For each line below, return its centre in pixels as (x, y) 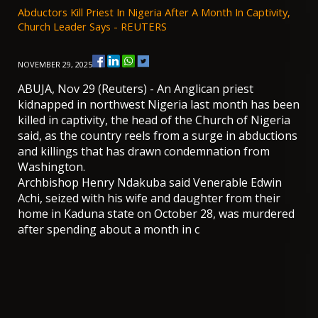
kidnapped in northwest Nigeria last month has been (159, 104)
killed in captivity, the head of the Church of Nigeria (154, 120)
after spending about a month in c (109, 229)
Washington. (51, 166)
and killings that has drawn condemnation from (144, 151)
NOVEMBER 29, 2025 (55, 64)
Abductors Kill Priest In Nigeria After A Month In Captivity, (154, 12)
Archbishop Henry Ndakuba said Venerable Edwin (150, 182)
